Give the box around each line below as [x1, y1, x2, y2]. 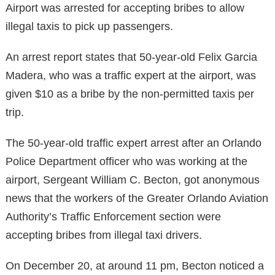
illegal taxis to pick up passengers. [6, 20, 173, 33]
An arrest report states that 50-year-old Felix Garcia [6, 50, 257, 63]
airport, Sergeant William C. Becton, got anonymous [6, 173, 260, 186]
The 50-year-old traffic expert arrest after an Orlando [6, 136, 261, 149]
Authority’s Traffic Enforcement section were [6, 210, 221, 223]
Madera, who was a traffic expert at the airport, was [6, 69, 256, 82]
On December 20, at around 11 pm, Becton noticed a [6, 259, 264, 272]
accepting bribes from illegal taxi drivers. [6, 228, 202, 241]
